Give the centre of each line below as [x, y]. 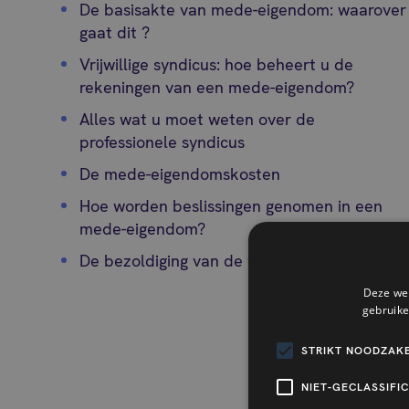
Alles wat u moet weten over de [198, 119]
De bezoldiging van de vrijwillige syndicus [231, 261]
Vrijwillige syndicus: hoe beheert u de [217, 64]
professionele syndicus [163, 142]
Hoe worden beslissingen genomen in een [231, 206]
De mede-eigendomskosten [180, 174]
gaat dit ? [115, 32]
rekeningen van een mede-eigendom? [217, 87]
